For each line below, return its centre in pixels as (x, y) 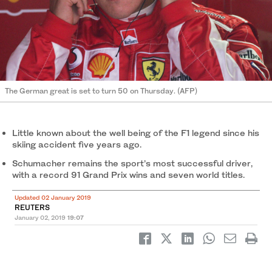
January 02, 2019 (40, 218)
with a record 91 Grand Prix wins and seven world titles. (128, 175)
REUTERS (32, 208)
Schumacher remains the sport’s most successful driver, (132, 163)
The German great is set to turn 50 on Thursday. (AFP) (101, 91)
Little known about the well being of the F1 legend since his (136, 133)
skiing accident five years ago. (77, 144)
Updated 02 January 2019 (53, 198)
